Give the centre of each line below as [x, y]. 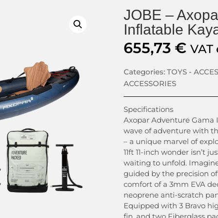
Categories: [145, 72]
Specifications [148, 109]
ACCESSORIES [150, 84]
